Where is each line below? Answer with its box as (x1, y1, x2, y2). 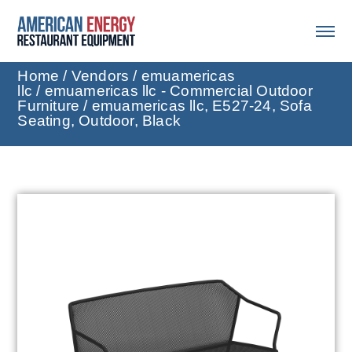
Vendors (71, 68, 130, 85)
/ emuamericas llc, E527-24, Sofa (79, 97, 312, 115)
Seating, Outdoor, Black (17, 112, 181, 130)
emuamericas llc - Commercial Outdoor (44, 82, 313, 100)
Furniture (17, 97, 80, 115)
